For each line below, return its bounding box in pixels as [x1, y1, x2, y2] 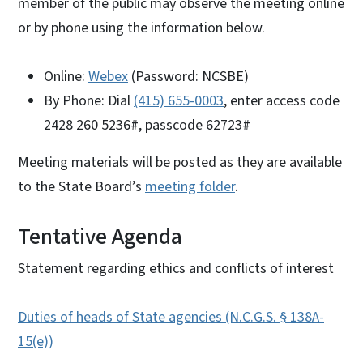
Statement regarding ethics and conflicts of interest [18, 258, 334, 279]
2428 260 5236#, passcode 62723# [44, 114, 250, 135]
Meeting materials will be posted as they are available [18, 152, 342, 173]
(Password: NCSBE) [128, 66, 249, 87]
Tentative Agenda [18, 220, 182, 253]
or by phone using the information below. [18, 17, 265, 38]
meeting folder [145, 176, 235, 197]
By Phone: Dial [44, 90, 134, 111]
